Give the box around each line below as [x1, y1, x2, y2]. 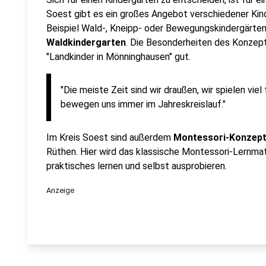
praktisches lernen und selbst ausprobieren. [46, 160, 227, 172]
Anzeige [46, 186, 74, 195]
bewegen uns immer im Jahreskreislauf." [61, 99, 226, 110]
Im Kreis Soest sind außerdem [46, 132, 173, 143]
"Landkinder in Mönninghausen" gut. [46, 51, 191, 62]
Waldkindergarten [46, 37, 126, 48]
